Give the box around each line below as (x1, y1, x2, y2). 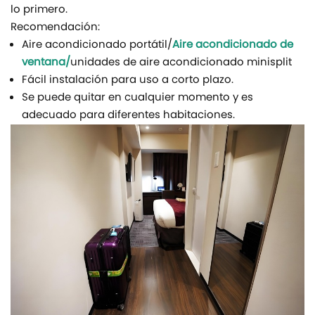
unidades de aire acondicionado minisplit (70, 53, 292, 72)
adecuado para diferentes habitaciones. (22, 106, 235, 124)
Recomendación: (11, 18, 100, 37)
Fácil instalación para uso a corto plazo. (22, 71, 233, 89)
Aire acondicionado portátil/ (22, 36, 172, 54)
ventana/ (22, 53, 70, 72)
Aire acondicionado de (172, 36, 293, 54)
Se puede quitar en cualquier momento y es (22, 89, 253, 107)
